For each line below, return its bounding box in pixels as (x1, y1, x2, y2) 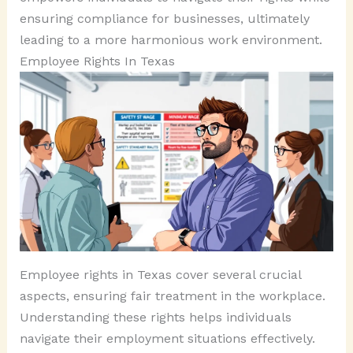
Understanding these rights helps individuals (19, 309, 292, 325)
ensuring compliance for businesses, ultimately (19, 10, 310, 26)
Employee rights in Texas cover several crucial (19, 266, 301, 282)
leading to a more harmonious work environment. (19, 32, 322, 47)
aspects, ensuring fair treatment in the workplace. (19, 288, 325, 303)
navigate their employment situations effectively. (19, 330, 315, 346)
